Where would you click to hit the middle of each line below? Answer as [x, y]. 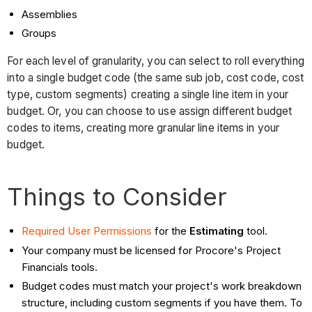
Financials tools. [60, 267]
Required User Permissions [87, 231]
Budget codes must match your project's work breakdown [162, 286]
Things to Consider [117, 196]
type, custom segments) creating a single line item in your [148, 94]
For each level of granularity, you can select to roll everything [156, 61]
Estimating [217, 231]
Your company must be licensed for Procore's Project [151, 250]
